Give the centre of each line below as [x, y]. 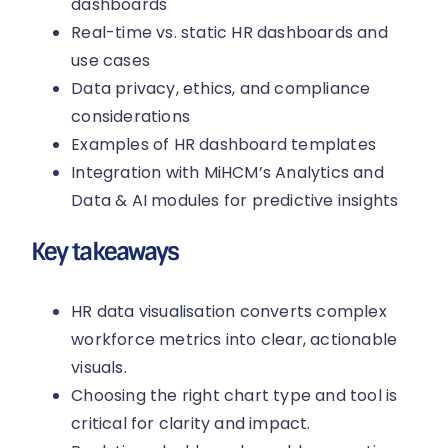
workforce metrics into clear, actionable [234, 340]
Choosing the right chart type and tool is [234, 396]
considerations [131, 117]
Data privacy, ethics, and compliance [221, 89]
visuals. [99, 368]
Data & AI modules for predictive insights [235, 201]
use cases [111, 61]
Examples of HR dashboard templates [224, 145]
